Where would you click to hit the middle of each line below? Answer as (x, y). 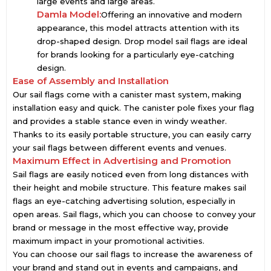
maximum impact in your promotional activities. (109, 241)
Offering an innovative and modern (171, 15)
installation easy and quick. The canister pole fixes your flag (133, 108)
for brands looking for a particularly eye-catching (135, 54)
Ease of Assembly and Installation (91, 81)
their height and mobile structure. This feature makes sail (129, 188)
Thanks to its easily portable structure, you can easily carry (132, 134)
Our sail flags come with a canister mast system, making (127, 94)
